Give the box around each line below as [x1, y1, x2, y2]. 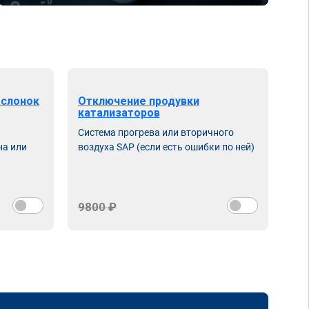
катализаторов [77, 106, 160, 119]
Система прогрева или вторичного [77, 127, 234, 138]
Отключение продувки [77, 94, 199, 108]
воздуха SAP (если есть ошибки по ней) [77, 141, 255, 152]
